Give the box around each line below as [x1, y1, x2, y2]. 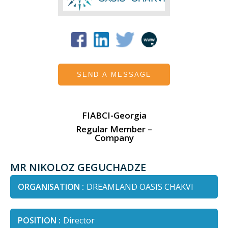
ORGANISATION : [18, 181, 84, 193]
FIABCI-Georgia [81, 109, 147, 122]
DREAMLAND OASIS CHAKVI [87, 181, 193, 193]
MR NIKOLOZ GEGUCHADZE [10, 160, 146, 175]
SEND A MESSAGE [76, 71, 152, 79]
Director [63, 215, 95, 226]
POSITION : [18, 215, 61, 226]
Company [94, 132, 134, 144]
